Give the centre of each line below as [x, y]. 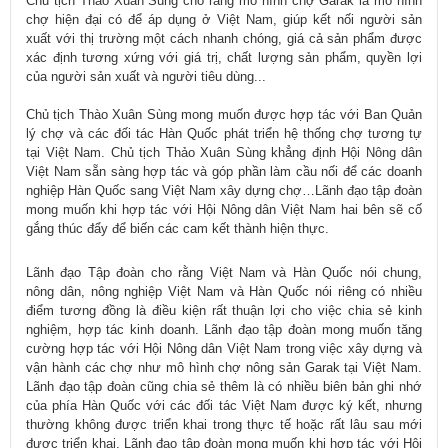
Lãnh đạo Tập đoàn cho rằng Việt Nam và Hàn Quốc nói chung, [224, 273]
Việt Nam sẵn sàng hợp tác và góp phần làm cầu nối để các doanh [224, 172]
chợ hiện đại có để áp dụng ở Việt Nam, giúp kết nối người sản [224, 20]
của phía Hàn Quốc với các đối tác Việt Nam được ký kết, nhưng [224, 406]
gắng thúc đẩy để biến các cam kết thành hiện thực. [177, 229]
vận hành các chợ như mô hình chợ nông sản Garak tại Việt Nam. [224, 368]
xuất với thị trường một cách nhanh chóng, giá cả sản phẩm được [224, 39]
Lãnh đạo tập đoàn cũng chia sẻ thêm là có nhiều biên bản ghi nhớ [224, 387]
